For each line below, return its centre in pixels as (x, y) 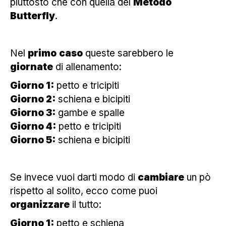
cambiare (161, 177)
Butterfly (33, 16)
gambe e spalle (90, 112)
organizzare (40, 204)
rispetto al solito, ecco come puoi (84, 191)
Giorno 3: (33, 112)
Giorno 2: (33, 99)
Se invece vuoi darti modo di (74, 177)
